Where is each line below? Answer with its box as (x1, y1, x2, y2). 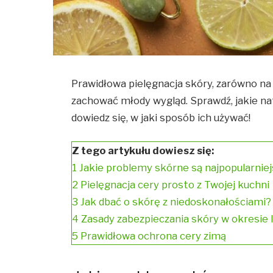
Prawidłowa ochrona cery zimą (80, 230, 227, 243)
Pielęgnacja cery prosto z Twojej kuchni (80, 179, 270, 191)
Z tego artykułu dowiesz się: (72, 144, 214, 157)
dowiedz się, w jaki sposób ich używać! (71, 111, 253, 124)
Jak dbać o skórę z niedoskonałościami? (80, 196, 272, 208)
